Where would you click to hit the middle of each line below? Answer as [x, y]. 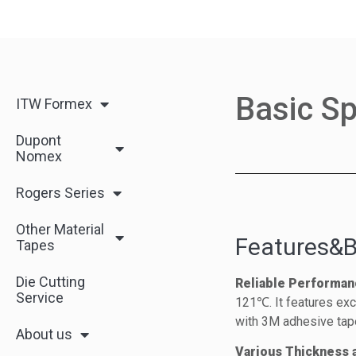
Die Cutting [50, 282]
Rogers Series [60, 193]
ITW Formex [54, 104]
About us [44, 335]
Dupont [39, 141]
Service [40, 298]
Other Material [60, 230]
